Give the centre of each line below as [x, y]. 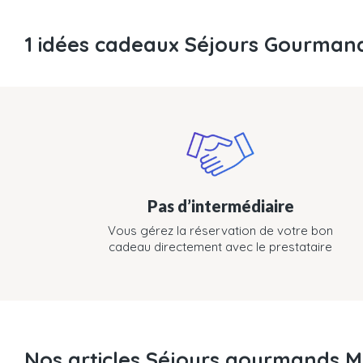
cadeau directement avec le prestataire [220, 247]
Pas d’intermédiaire [220, 206]
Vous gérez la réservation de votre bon [220, 231]
